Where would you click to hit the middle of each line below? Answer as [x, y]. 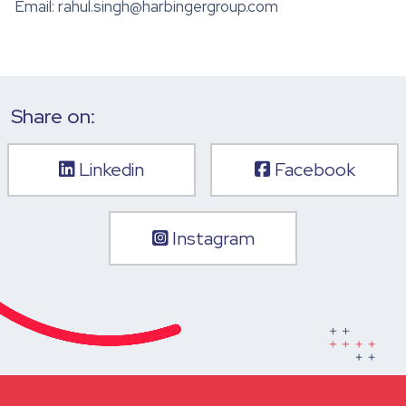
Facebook [313, 170]
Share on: [53, 116]
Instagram [211, 239]
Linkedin [110, 170]
